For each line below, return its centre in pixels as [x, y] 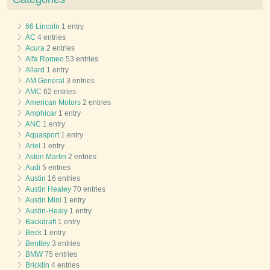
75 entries [60, 255]
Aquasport [42, 135]
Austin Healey [48, 190]
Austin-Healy [46, 211]
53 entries [81, 59]
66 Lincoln [42, 27]
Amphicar [41, 114]
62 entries [59, 92]
